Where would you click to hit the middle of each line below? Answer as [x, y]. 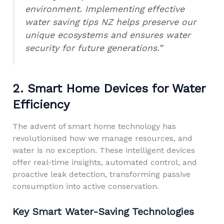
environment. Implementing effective [104, 9]
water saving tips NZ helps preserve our [110, 22]
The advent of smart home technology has [94, 126]
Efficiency [41, 104]
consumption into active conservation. [85, 186]
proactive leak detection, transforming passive [101, 174]
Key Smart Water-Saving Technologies [103, 211]
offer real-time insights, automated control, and [104, 162]
